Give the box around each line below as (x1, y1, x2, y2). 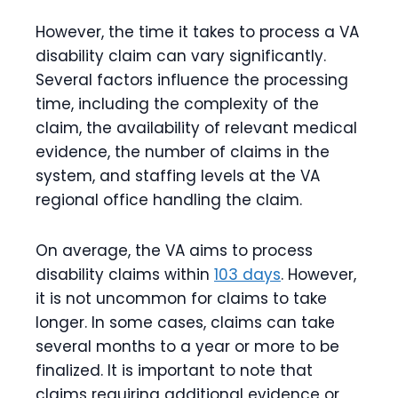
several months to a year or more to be (36, 336, 339, 358)
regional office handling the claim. (36, 189, 302, 211)
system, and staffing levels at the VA (36, 165, 320, 187)
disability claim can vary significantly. (36, 45, 326, 68)
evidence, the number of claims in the (36, 141, 330, 163)
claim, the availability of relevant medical (36, 117, 357, 139)
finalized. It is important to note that (36, 360, 313, 382)
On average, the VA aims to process (36, 240, 313, 262)
